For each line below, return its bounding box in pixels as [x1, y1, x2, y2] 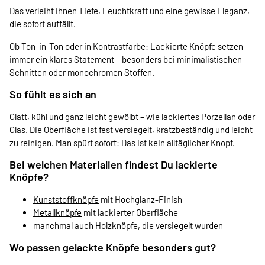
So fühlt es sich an [9, 87, 96, 101]
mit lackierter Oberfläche [82, 206, 178, 218]
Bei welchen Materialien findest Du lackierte [9, 157, 218, 171]
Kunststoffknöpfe [33, 193, 99, 205]
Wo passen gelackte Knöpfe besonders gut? [9, 240, 216, 254]
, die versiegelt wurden [138, 219, 223, 231]
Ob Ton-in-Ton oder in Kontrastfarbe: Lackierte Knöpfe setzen [9, 40, 243, 51]
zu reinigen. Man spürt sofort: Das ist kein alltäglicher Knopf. [9, 137, 235, 148]
